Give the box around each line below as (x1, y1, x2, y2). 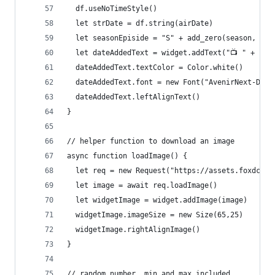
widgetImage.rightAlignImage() (67, 225, 200, 234)
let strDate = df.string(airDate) (67, 19, 213, 28)
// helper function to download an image (67, 137, 234, 145)
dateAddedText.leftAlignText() (67, 93, 200, 101)
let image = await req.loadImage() (67, 181, 217, 190)
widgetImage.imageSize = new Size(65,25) (67, 211, 243, 219)
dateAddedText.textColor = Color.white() (67, 63, 243, 72)
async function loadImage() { (67, 152, 187, 160)
